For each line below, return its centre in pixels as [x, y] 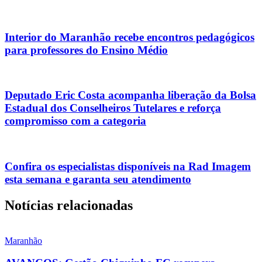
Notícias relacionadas [69, 205]
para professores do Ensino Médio [86, 50]
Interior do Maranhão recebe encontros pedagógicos [130, 37]
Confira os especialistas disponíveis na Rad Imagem [128, 166]
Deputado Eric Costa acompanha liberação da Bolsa [130, 95]
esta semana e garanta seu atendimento [98, 179]
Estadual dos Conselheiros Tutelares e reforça [113, 108]
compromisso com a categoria [75, 121]
